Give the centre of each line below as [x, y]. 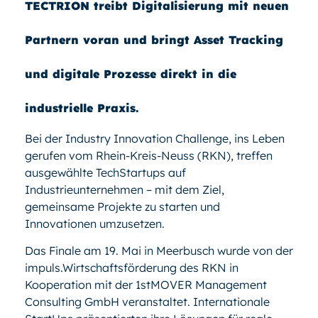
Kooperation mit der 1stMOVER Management [146, 285]
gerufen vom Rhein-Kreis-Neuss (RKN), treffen [149, 155]
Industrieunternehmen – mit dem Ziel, [125, 189]
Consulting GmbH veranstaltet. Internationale [147, 302]
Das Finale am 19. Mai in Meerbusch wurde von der [159, 251]
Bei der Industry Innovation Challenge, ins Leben [155, 138]
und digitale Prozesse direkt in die [131, 73]
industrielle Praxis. [84, 108]
